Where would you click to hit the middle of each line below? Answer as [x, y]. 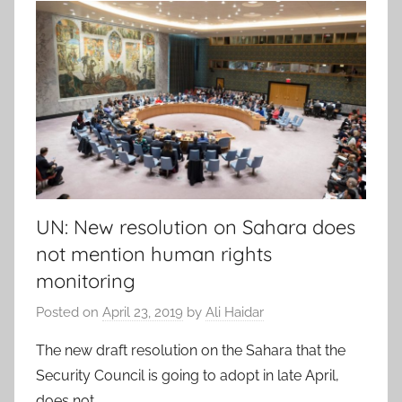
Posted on [69, 313]
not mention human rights [154, 253]
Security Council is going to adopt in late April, [188, 376]
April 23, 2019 [143, 313]
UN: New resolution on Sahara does [196, 227]
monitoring [86, 280]
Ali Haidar [235, 313]
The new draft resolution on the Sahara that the [191, 351]
